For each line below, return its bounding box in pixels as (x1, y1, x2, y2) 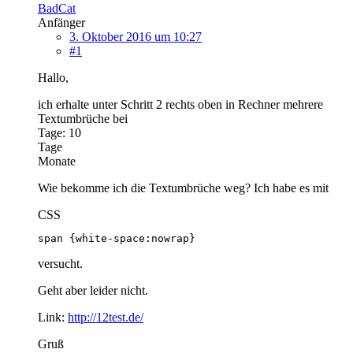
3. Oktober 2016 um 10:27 (69, 29, 202, 43)
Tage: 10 (38, 125, 81, 139)
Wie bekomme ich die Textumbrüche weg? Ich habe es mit (38, 180, 329, 195)
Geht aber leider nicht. (38, 283, 148, 297)
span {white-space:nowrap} (38, 232, 195, 244)
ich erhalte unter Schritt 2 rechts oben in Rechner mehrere (38, 97, 323, 111)
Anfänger (38, 15, 85, 29)
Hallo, (38, 70, 69, 84)
